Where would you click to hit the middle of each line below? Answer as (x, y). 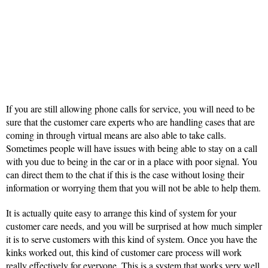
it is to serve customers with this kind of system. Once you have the (132, 239)
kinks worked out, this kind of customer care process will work (124, 252)
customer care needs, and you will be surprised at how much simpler (134, 226)
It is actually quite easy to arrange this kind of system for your (121, 213)
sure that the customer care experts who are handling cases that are (130, 122)
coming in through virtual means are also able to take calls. (116, 135)
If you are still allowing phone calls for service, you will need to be (130, 109)
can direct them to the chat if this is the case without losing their (125, 175)
